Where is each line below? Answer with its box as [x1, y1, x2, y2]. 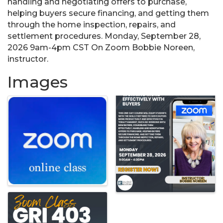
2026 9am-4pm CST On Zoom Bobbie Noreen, [7, 43, 195, 53]
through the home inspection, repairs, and [7, 20, 176, 30]
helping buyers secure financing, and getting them [7, 8, 209, 18]
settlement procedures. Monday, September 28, [7, 31, 201, 41]
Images [7, 72, 68, 92]
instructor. [7, 54, 48, 64]
